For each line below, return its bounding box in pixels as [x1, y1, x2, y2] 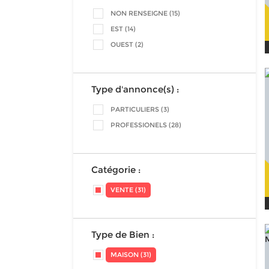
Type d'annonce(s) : [91, 83, 179, 95]
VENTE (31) [110, 186, 146, 194]
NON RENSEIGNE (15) [110, 9, 180, 17]
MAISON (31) [110, 250, 151, 259]
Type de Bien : [91, 229, 154, 240]
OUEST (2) [110, 40, 144, 49]
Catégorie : [91, 164, 141, 175]
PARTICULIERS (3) [110, 105, 169, 113]
